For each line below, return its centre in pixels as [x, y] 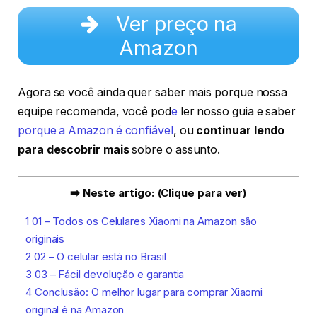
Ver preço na [174, 23]
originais [45, 239]
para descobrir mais [74, 149]
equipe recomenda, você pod [94, 111]
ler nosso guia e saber [237, 111]
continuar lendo [241, 130]
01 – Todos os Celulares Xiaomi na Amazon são [143, 221]
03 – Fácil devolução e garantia [108, 275]
